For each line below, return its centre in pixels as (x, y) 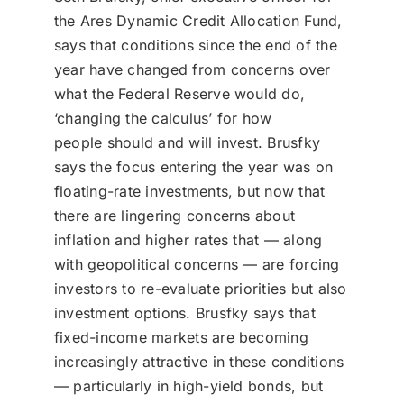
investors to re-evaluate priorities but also (200, 289)
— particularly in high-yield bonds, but (188, 386)
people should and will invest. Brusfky (187, 143)
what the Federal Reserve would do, (179, 94)
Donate (202, 19)
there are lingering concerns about (174, 216)
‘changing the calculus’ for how (163, 119)
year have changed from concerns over (192, 70)
